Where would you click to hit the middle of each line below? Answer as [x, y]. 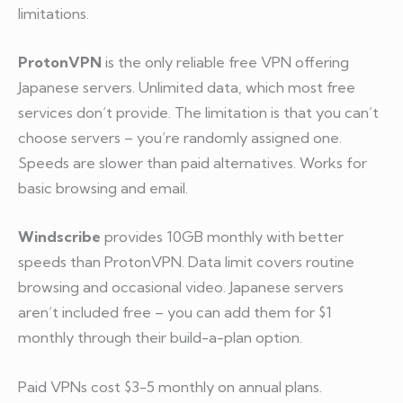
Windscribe [59, 237]
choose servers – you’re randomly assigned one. [180, 138]
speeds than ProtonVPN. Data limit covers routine [186, 262]
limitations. [54, 13]
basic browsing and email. [103, 188]
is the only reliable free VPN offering [225, 63]
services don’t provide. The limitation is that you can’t [198, 113]
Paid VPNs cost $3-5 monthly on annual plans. [170, 386]
